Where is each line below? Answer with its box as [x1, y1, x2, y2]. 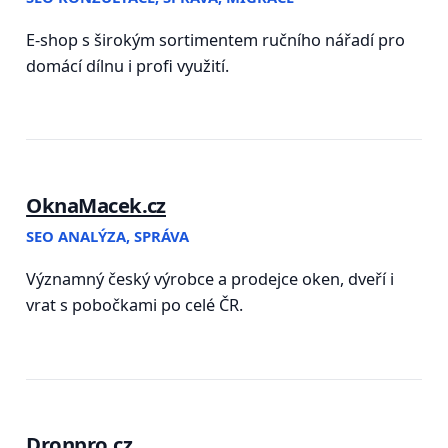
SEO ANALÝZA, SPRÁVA [26, 226, 190, 247]
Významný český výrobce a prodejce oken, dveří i [26, 267, 395, 290]
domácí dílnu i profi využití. [26, 54, 230, 77]
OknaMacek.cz [26, 190, 166, 219]
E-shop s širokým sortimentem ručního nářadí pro [26, 28, 406, 51]
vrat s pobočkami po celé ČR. [26, 293, 244, 316]
